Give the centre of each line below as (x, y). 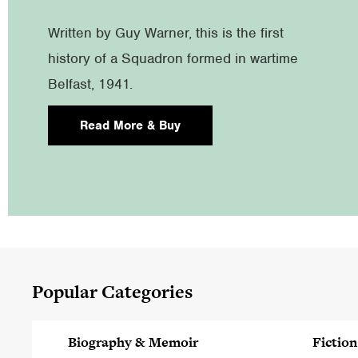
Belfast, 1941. (90, 84)
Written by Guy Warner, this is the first (166, 33)
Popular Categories (112, 292)
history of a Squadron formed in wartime (173, 58)
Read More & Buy (130, 125)
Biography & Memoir (133, 342)
